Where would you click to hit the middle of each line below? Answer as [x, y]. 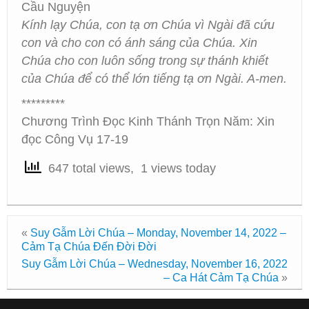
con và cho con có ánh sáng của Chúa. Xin [139, 43]
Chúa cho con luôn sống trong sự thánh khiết [145, 61]
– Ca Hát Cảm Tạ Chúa [221, 278]
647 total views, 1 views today [129, 169]
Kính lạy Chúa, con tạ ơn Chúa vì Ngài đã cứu [148, 25]
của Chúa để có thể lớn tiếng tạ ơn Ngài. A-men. [154, 79]
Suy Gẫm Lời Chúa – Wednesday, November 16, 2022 [154, 264]
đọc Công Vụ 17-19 [75, 139]
